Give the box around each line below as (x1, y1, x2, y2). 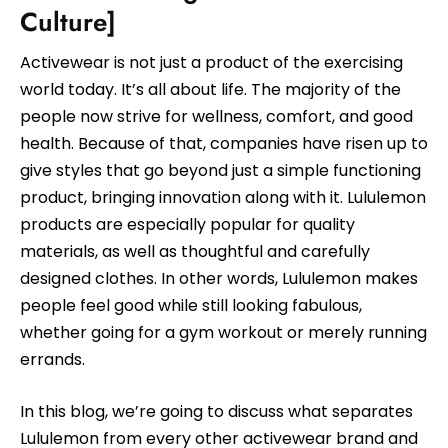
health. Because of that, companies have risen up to (20, 131, 428, 155)
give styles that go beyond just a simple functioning (20, 158, 421, 182)
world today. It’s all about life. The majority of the (20, 77, 401, 101)
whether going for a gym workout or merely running (20, 320, 427, 344)
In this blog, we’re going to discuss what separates (20, 400, 413, 424)
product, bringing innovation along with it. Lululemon (20, 185, 426, 209)
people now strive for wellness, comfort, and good (20, 104, 413, 128)
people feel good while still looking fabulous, (20, 293, 362, 317)
